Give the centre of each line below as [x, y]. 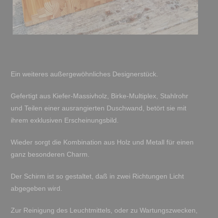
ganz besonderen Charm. [50, 154]
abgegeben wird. [36, 189]
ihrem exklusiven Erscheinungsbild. [64, 120]
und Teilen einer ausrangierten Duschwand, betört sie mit [98, 108]
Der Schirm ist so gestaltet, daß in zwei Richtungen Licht [97, 176]
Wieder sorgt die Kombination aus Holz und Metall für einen [102, 142]
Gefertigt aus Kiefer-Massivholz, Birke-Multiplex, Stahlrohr [99, 96]
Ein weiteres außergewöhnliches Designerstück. [84, 74]
